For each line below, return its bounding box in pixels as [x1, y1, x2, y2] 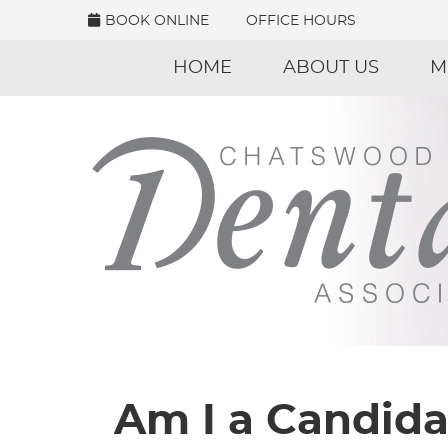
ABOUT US [283, 59, 379, 77]
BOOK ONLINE [105, 14, 209, 28]
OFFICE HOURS [246, 14, 356, 28]
